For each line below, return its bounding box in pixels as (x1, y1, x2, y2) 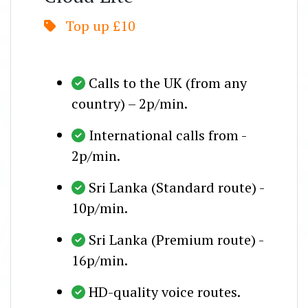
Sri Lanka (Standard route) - (89, 177, 264, 197)
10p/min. (71, 198, 128, 217)
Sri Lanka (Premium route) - (89, 230, 263, 249)
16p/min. (71, 250, 128, 269)
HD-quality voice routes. (89, 282, 241, 301)
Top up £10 (62, 16, 135, 35)
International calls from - (89, 125, 246, 144)
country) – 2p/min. (71, 93, 188, 113)
